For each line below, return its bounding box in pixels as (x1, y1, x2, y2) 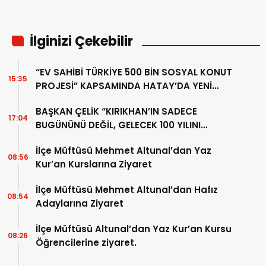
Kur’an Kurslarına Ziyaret (36, 158, 152, 171)
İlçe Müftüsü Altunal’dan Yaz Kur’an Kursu (36, 223, 232, 236)
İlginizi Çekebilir (30, 32, 133, 51)
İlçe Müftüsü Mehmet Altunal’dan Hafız (36, 183, 218, 197)
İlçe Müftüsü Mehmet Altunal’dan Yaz (36, 144, 211, 157)
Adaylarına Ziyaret (36, 197, 123, 210)
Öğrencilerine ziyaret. (36, 236, 137, 249)
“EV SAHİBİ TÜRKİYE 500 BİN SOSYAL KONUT (36, 66, 232, 79)
